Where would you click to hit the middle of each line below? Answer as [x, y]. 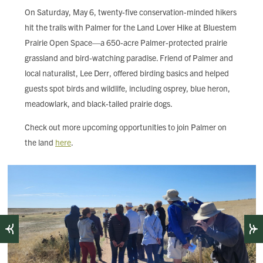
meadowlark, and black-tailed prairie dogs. [99, 103]
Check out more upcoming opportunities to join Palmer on [126, 127]
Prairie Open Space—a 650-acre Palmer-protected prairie [126, 42]
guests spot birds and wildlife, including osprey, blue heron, [127, 88]
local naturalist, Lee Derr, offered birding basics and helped [127, 73]
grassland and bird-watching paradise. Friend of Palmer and [129, 58]
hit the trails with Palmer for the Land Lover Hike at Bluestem [131, 27]
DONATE [47, 45]
